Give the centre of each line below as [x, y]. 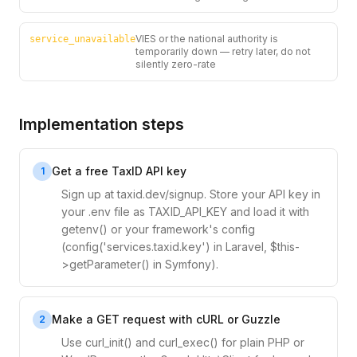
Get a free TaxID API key [119, 171]
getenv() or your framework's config [158, 229]
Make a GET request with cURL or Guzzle [166, 319]
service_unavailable [82, 39]
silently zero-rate [176, 64]
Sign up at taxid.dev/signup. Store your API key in [191, 194]
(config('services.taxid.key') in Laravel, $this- [180, 247]
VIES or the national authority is [207, 39]
